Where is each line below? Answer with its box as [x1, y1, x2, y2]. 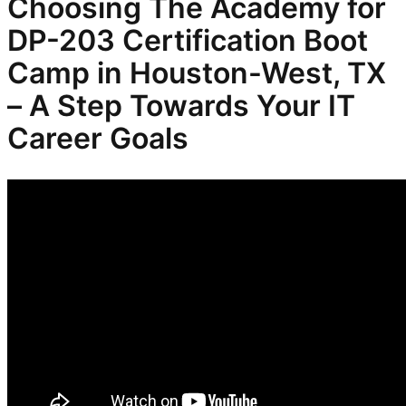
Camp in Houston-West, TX [7, 55, 386, 92]
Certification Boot [115, 23, 368, 59]
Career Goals [7, 121, 188, 157]
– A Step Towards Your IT [7, 88, 355, 124]
